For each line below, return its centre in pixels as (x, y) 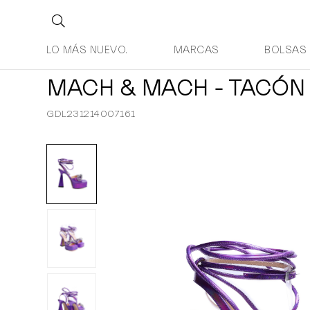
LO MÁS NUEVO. (87, 50)
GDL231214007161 (91, 114)
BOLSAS (286, 50)
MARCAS (196, 50)
